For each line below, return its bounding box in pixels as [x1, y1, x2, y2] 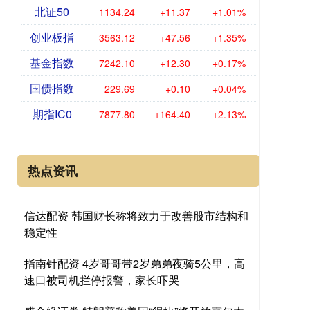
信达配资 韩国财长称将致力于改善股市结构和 [24, 208, 248, 224]
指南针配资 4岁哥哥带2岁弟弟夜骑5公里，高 [24, 255, 245, 271]
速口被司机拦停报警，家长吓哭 [24, 272, 179, 288]
